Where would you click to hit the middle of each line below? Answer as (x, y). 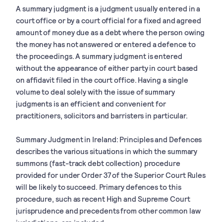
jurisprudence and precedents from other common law (108, 210)
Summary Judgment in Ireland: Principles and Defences (109, 139)
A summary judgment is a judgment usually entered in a (108, 8)
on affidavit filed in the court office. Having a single (102, 80)
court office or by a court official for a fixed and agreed (109, 20)
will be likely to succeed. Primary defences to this (99, 187)
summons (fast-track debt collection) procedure (98, 163)
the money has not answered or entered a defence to (106, 44)
